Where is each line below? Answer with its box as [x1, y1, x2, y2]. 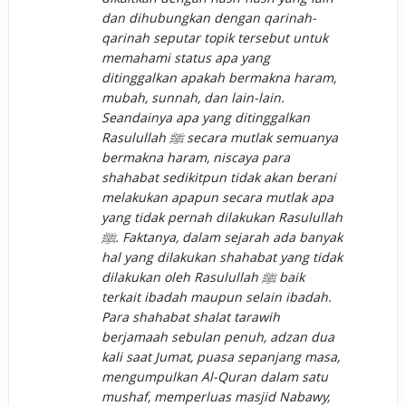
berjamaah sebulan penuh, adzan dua [101, 328, 334, 346]
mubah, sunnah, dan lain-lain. [101, 89, 285, 107]
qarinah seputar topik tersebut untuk [101, 29, 328, 47]
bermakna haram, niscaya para [101, 149, 290, 167]
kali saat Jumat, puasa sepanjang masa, [101, 348, 340, 366]
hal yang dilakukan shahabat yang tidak [101, 248, 343, 266]
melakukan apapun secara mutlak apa [101, 188, 333, 207]
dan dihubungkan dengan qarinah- [101, 9, 316, 27]
